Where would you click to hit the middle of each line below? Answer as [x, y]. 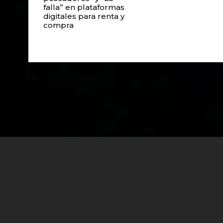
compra [58, 25]
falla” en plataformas [84, 7]
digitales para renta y [84, 16]
